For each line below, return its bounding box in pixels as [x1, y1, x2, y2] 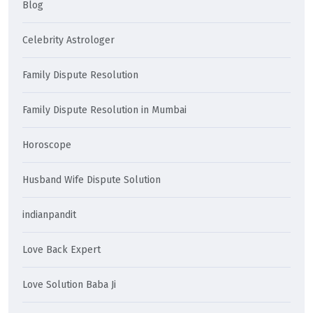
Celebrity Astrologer [22, 34, 115, 46]
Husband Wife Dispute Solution [22, 173, 161, 186]
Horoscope [22, 138, 71, 151]
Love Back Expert [22, 243, 101, 256]
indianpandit [22, 208, 76, 221]
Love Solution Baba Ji [22, 278, 116, 291]
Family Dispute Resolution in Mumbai [22, 103, 187, 116]
